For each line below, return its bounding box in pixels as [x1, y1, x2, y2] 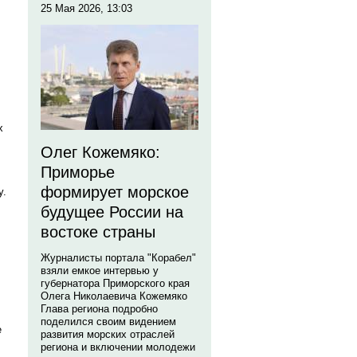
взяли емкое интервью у [41, 265, 159, 277]
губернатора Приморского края [41, 277, 190, 289]
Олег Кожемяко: [41, 143, 160, 161]
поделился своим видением [41, 316, 176, 328]
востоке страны [41, 223, 155, 241]
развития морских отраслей [41, 328, 175, 340]
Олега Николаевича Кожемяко [41, 290, 187, 302]
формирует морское [41, 183, 189, 201]
